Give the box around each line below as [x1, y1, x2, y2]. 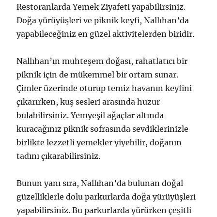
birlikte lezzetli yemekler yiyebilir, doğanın [16, 138, 182, 147]
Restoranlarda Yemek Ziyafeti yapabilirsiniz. [16, 2, 186, 12]
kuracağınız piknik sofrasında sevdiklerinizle [16, 124, 189, 134]
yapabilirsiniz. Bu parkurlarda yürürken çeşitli [16, 205, 192, 215]
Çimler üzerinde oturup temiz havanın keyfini [16, 83, 192, 93]
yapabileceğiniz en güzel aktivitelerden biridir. [16, 29, 195, 39]
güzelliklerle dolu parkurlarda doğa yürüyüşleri [16, 192, 196, 201]
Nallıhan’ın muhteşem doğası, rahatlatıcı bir [16, 56, 188, 66]
